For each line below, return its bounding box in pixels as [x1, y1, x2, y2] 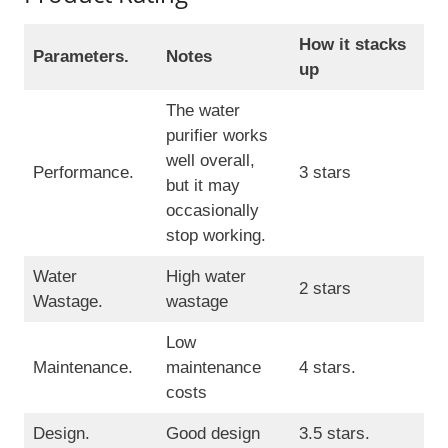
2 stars [298, 279, 351, 299]
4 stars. [298, 358, 356, 378]
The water [165, 101, 240, 121]
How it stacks [298, 35, 406, 55]
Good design [165, 424, 260, 444]
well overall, [165, 151, 255, 171]
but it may [165, 176, 240, 196]
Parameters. [32, 47, 134, 67]
